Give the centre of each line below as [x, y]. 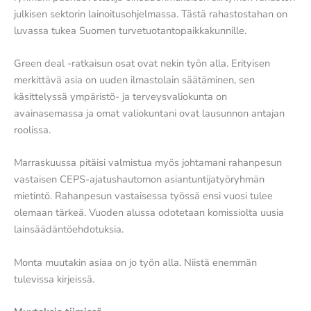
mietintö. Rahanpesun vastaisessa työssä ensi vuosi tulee [143, 196]
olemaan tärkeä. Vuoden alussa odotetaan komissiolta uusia [149, 213]
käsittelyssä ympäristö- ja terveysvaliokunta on [120, 96]
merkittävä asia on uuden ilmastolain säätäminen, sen [134, 79]
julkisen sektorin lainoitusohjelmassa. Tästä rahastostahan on [151, 14]
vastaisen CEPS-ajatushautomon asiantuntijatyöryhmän [139, 179]
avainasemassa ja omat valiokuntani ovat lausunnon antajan [149, 113]
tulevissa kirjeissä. [54, 279]
